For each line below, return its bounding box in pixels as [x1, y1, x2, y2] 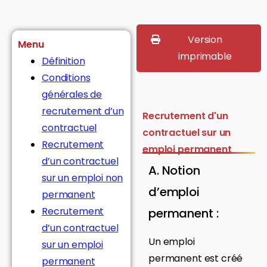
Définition [42, 54, 85, 68]
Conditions [42, 70, 91, 85]
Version [188, 32, 222, 46]
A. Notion [148, 162, 200, 179]
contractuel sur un [142, 125, 231, 139]
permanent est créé [148, 251, 243, 265]
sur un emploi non [42, 170, 123, 185]
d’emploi [148, 183, 200, 200]
